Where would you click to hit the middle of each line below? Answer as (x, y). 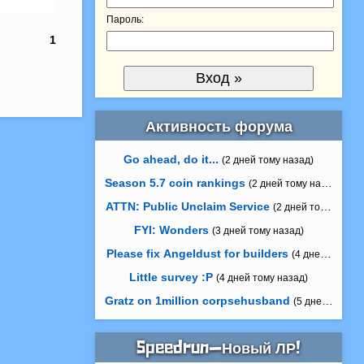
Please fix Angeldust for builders (197, 254)
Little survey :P (171, 277)
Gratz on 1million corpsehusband (197, 301)
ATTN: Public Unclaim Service (188, 207)
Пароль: (126, 20)
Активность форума (219, 126)
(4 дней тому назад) (262, 278)
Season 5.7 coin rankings (175, 183)
